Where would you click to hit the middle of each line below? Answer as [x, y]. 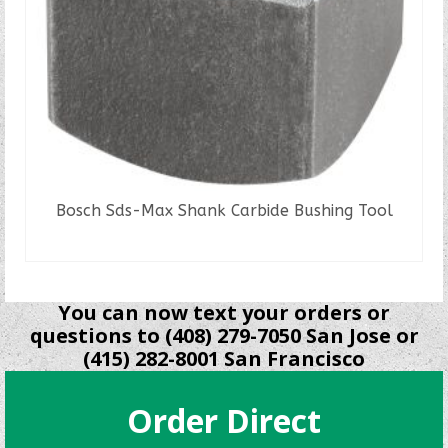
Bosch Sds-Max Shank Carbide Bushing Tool [224, 210]
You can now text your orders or [224, 312]
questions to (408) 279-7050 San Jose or [224, 335]
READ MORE [224, 246]
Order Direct [224, 420]
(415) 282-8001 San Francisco [224, 358]
